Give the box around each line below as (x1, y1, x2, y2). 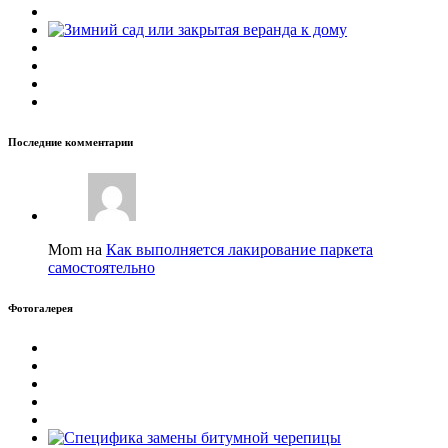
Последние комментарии (8, 135, 133, 148)
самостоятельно (48, 258, 155, 276)
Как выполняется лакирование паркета (106, 240, 373, 258)
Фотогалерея (8, 301, 73, 314)
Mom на (48, 240, 106, 258)
